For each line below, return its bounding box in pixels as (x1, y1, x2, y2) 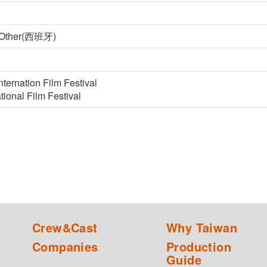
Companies (32, 238, 98, 256)
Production (166, 238, 232, 256)
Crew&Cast (32, 219, 98, 237)
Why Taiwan (166, 219, 237, 237)
